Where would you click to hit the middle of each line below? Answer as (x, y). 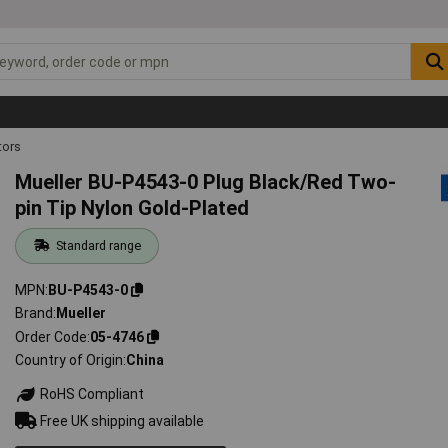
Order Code (51, 336)
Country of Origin (69, 360)
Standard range (98, 245)
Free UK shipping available (121, 420)
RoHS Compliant (91, 394)
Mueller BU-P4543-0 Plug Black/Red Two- (206, 181)
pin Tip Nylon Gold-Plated (132, 207)
